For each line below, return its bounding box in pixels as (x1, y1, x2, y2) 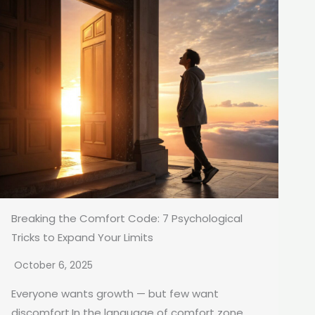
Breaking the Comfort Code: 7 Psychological (11, 211, 243, 226)
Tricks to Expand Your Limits (11, 230, 153, 245)
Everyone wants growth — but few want (11, 286, 219, 302)
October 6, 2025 (14, 258, 93, 273)
